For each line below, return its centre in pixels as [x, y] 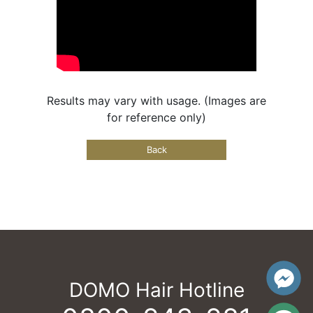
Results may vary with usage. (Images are [156, 101]
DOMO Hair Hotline [156, 290]
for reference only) [156, 118]
